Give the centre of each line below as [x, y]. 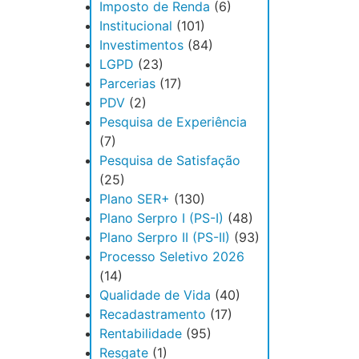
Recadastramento [153, 315]
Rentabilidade [141, 334]
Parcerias [127, 84]
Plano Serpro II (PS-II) [165, 238]
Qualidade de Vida [155, 295]
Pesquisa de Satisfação [170, 161]
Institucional [136, 26]
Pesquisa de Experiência [173, 122]
